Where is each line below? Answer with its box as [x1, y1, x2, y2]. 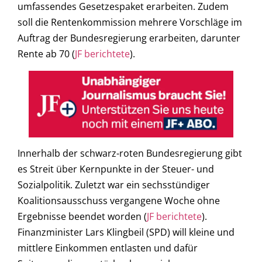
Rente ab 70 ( [18, 47, 75, 61]
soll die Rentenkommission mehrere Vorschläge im [18, 16, 242, 29]
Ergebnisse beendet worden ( [18, 210, 147, 223]
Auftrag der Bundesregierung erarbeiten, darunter [18, 32, 240, 45]
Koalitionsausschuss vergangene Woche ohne [18, 194, 220, 208]
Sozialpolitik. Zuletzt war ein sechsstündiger [18, 178, 210, 192]
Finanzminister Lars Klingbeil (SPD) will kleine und [18, 226, 235, 239]
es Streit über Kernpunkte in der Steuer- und [18, 163, 214, 176]
